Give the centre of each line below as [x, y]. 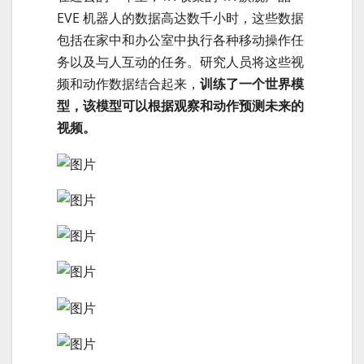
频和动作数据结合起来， [128, 84]
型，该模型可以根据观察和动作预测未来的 [180, 106]
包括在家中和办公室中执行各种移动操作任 [180, 40]
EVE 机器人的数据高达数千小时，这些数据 [180, 18]
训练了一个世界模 [252, 84]
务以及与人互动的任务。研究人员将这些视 [180, 62]
